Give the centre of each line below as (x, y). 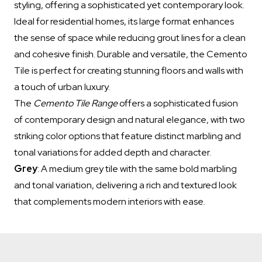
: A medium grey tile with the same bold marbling (137, 169)
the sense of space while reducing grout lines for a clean (130, 38)
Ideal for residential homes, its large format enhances (124, 21)
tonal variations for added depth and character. (113, 152)
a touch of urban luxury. (62, 87)
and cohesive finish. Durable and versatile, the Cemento (131, 54)
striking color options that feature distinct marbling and (127, 136)
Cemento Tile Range (75, 103)
